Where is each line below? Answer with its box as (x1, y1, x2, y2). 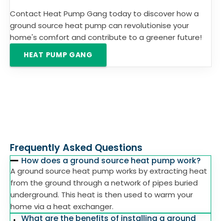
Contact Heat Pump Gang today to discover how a (10, 8, 199, 19)
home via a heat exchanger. (10, 201, 113, 212)
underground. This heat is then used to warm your (10, 189, 193, 200)
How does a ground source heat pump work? (21, 155, 201, 166)
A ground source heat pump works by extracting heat (10, 166, 207, 176)
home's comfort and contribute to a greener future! (10, 32, 204, 42)
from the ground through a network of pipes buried (10, 178, 198, 188)
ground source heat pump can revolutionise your (10, 20, 189, 31)
